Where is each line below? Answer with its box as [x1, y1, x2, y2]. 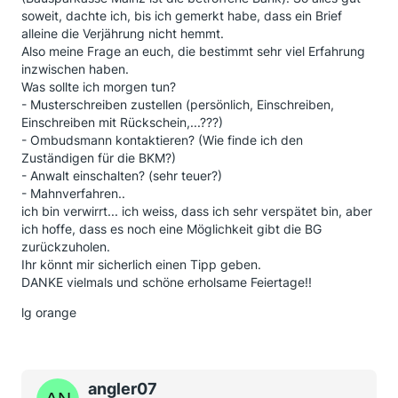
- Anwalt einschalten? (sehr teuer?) [21, 168, 222, 183]
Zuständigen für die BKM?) [21, 150, 176, 165]
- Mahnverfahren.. [21, 186, 125, 201]
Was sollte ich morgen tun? [21, 79, 176, 94]
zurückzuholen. [21, 239, 110, 254]
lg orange [21, 305, 76, 320]
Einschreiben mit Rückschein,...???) [21, 115, 223, 130]
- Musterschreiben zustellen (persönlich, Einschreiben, [21, 97, 334, 112]
